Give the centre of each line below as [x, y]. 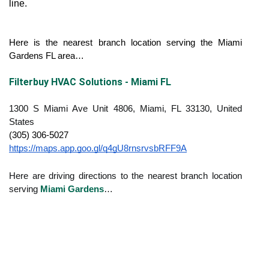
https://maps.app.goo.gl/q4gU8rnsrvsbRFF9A [98, 148]
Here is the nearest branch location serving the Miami [125, 43]
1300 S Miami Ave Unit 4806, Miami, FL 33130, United [125, 109]
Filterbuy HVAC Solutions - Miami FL [90, 82]
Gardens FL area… [47, 56]
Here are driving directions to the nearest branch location [125, 176]
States [22, 122]
